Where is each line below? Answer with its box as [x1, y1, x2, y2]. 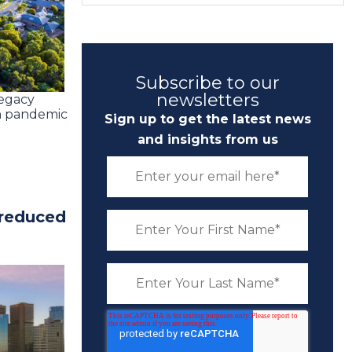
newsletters [156, 90, 259, 111]
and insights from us [137, 132, 278, 147]
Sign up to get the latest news [104, 112, 311, 126]
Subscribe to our [135, 72, 280, 93]
